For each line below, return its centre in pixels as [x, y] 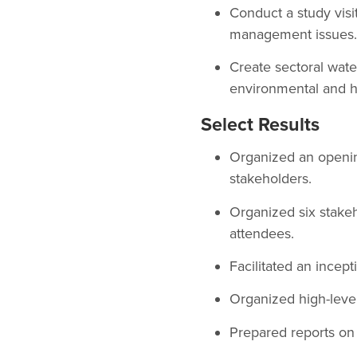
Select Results [260, 126]
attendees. [262, 233]
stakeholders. [271, 179]
